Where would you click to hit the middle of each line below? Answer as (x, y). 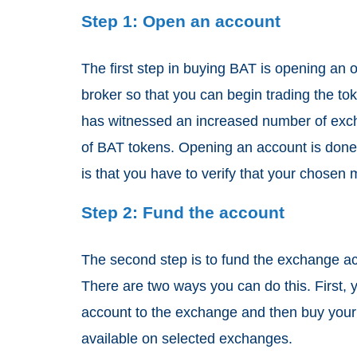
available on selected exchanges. (189, 338)
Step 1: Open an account (183, 21)
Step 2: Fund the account (185, 212)
